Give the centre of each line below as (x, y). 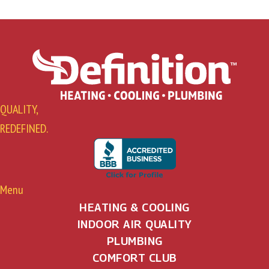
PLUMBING (134, 241)
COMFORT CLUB (134, 258)
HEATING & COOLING (134, 207)
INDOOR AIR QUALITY (134, 224)
